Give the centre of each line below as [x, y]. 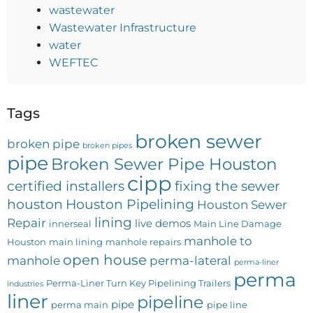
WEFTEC [73, 63]
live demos [163, 224]
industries [25, 284]
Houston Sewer [242, 205]
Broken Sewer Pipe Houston [164, 165]
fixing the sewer [227, 186]
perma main [80, 305]
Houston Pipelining [130, 204]
